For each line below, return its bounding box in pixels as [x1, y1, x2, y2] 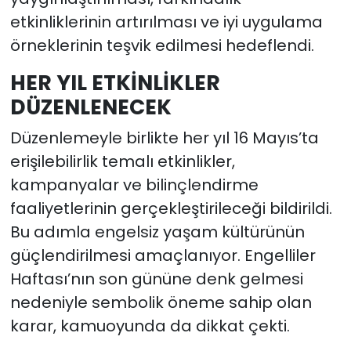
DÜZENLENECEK [9, 92, 172, 122]
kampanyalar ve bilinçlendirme [9, 173, 259, 196]
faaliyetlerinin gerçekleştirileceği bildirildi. [9, 197, 332, 219]
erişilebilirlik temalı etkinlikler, [9, 150, 235, 172]
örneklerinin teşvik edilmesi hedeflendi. [9, 34, 314, 57]
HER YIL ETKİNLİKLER [9, 68, 220, 98]
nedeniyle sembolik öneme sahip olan [9, 291, 312, 313]
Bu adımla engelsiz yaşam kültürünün [9, 220, 305, 243]
